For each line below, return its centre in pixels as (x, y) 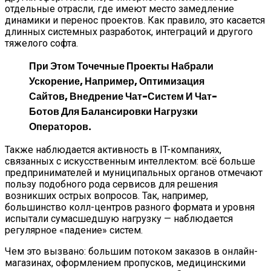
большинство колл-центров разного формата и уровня (130, 207)
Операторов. (60, 126)
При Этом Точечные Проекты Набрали (121, 66)
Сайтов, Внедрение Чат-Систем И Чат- (123, 96)
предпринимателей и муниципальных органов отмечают (134, 172)
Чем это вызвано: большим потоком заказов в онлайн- (131, 251)
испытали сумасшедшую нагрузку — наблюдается (119, 218)
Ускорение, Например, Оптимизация (117, 81)
